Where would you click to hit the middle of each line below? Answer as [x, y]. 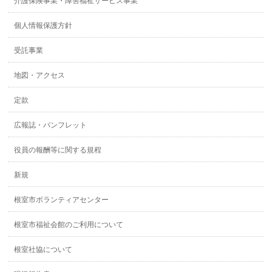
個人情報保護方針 [43, 25]
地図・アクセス [40, 75]
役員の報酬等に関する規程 [58, 150]
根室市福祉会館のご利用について [69, 224]
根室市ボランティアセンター [62, 199]
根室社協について [43, 249]
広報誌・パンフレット [51, 125]
